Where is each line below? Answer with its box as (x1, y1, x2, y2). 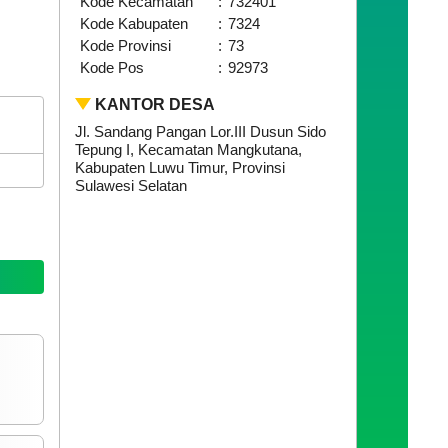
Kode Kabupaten (79, 15, 188, 33)
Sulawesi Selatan (74, 177, 187, 195)
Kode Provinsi (79, 37, 171, 55)
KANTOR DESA (94, 96, 215, 114)
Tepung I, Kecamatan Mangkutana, (74, 141, 302, 159)
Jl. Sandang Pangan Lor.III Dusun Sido (74, 123, 326, 141)
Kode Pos (79, 59, 144, 77)
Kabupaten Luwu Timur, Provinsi (74, 159, 285, 177)
